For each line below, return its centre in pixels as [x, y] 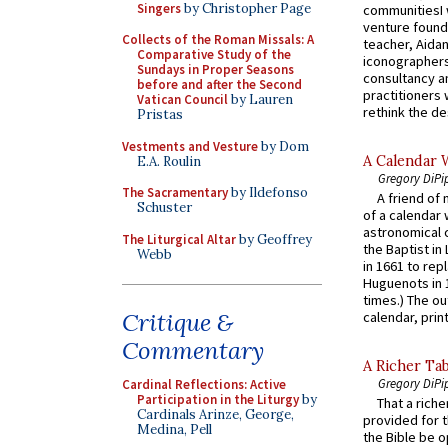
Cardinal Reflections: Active [204, 384]
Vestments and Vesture [190, 146]
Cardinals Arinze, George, [215, 414]
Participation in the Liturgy [218, 399]
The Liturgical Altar [179, 239]
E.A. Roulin [169, 161]
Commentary [193, 350]
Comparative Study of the [214, 54]
